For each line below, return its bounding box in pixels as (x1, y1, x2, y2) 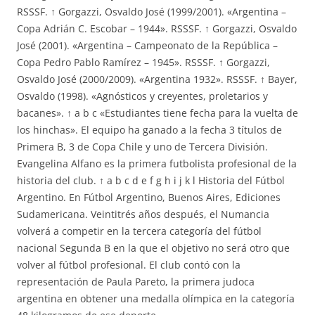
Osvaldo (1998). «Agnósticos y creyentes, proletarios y (17, 89, 268, 103)
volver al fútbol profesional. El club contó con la (17, 258, 240, 271)
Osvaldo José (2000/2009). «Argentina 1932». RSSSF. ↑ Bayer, (17, 72, 297, 86)
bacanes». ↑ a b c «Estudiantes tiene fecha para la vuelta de (17, 106, 298, 120)
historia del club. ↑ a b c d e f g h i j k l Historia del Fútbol (17, 174, 285, 187)
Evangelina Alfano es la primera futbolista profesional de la (17, 157, 297, 170)
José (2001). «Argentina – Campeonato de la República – (17, 39, 278, 52)
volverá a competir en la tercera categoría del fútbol (17, 224, 262, 238)
